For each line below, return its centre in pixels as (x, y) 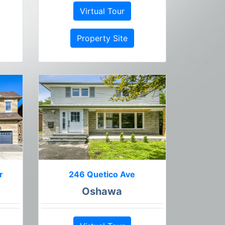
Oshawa (102, 192)
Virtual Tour (102, 11)
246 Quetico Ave (102, 175)
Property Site (102, 38)
